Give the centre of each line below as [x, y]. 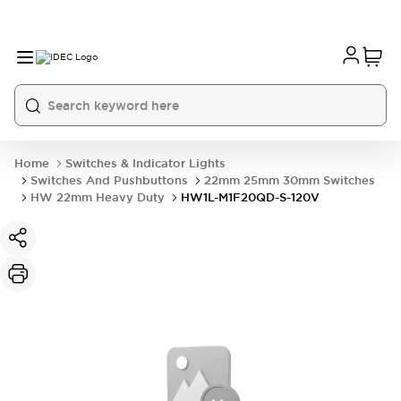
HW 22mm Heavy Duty [98, 197]
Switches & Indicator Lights [145, 163]
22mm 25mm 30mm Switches [290, 180]
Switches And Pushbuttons [109, 180]
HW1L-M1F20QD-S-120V [250, 197]
